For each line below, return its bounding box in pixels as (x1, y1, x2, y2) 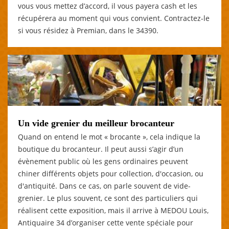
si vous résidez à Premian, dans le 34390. (18, 25, 158, 35)
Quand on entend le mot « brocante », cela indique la (18, 131, 200, 142)
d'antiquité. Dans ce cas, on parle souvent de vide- (18, 180, 191, 191)
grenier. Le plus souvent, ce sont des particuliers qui (18, 193, 198, 203)
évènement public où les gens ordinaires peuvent (18, 156, 188, 166)
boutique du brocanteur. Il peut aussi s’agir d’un (18, 144, 184, 154)
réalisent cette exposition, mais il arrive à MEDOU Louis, (18, 205, 209, 215)
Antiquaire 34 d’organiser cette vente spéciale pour (18, 217, 193, 227)
